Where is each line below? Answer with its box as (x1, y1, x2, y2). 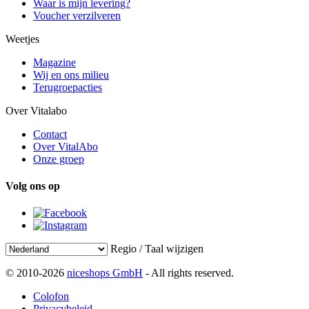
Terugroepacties (33, 81, 102, 93)
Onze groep (33, 152, 84, 165)
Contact (33, 128, 67, 140)
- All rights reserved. (143, 267, 234, 279)
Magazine (33, 56, 76, 68)
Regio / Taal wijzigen (110, 243, 203, 255)
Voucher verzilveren (33, 9, 121, 21)
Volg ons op (6, 179, 60, 192)
